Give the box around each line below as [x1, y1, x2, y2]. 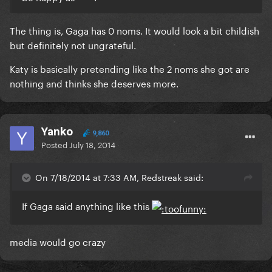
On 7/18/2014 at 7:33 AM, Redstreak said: [35, 170, 203, 184]
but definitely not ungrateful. [10, 37, 136, 52]
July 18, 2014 [69, 138, 115, 151]
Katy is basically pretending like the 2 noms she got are [10, 61, 250, 76]
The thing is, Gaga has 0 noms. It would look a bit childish [10, 22, 259, 38]
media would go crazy [10, 234, 106, 249]
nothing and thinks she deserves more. [10, 75, 178, 90]
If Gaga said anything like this [22, 198, 152, 213]
